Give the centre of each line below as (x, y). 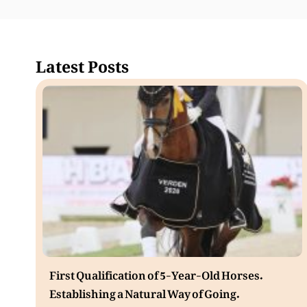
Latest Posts (82, 70)
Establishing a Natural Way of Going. (144, 292)
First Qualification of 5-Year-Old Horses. (156, 273)
